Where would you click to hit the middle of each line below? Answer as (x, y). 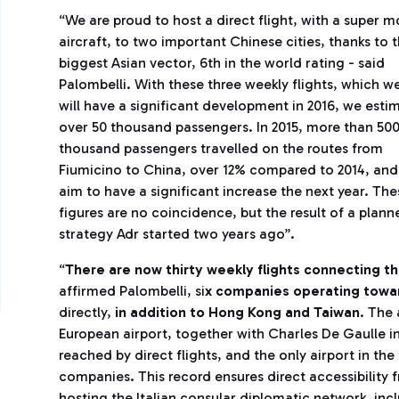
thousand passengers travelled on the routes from (221, 148)
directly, (87, 312)
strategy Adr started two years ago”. (177, 234)
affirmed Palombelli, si (132, 291)
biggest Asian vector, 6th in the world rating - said (222, 63)
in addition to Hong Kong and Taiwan (237, 312)
